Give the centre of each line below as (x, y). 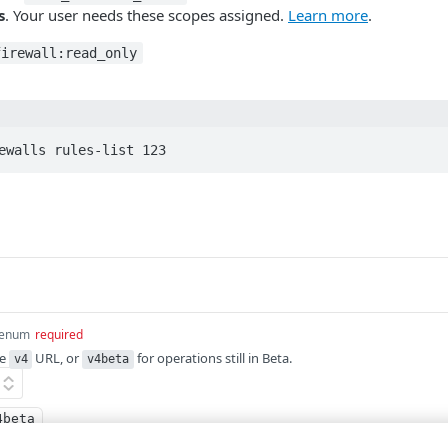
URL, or (57, 358)
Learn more (328, 15)
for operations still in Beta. (212, 358)
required (59, 335)
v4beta (108, 359)
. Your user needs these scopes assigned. (146, 15)
